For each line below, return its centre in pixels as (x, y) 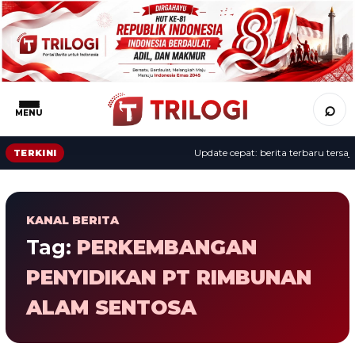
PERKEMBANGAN (167, 247)
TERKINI (35, 153)
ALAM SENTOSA (111, 307)
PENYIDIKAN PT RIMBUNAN (169, 277)
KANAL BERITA (73, 220)
